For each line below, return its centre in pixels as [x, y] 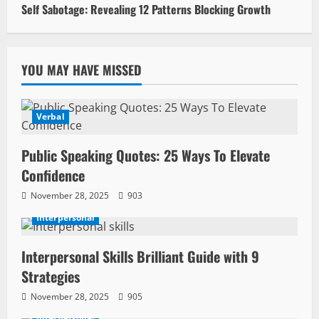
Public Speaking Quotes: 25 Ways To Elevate [146, 155]
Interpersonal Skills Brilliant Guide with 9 [140, 257]
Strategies [51, 277]
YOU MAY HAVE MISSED [82, 70]
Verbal [51, 116]
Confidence [53, 175]
